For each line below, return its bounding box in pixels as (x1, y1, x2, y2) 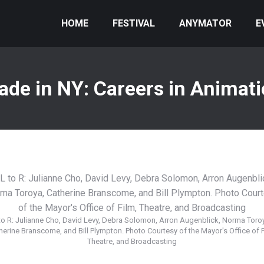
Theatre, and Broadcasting (87, 237, 177, 246)
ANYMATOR (179, 18, 232, 29)
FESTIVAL (113, 18, 155, 29)
